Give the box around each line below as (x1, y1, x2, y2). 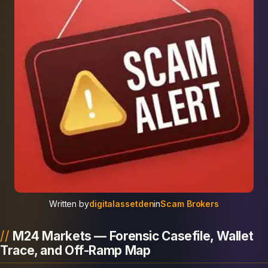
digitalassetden (89, 199, 154, 209)
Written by (48, 199, 89, 209)
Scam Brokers (160, 199, 220, 209)
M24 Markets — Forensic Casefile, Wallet (12, 229, 254, 244)
